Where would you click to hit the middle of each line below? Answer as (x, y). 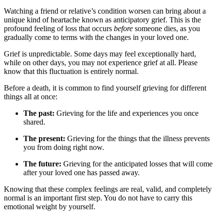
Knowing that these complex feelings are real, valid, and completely (108, 189)
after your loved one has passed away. (82, 172)
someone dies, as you (166, 28)
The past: (39, 113)
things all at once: (31, 96)
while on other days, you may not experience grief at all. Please (101, 62)
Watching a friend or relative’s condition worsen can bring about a (105, 11)
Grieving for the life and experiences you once (127, 113)
